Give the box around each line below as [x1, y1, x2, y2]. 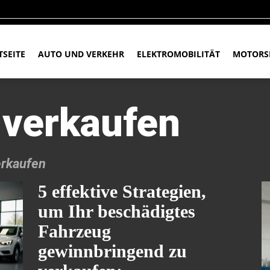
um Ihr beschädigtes [38, 201, 195, 221]
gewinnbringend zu [38, 240, 187, 261]
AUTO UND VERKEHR [38, 48, 124, 60]
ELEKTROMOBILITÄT [137, 48, 220, 60]
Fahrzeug [38, 221, 111, 241]
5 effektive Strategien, [38, 181, 206, 201]
